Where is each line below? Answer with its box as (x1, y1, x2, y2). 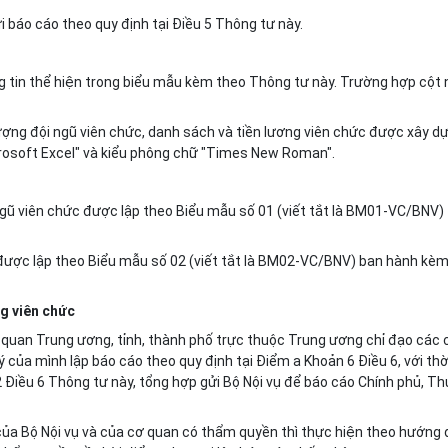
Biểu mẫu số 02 (88, 253, 186, 269)
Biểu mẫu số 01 (176, 203, 274, 219)
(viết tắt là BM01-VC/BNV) (274, 203, 444, 219)
